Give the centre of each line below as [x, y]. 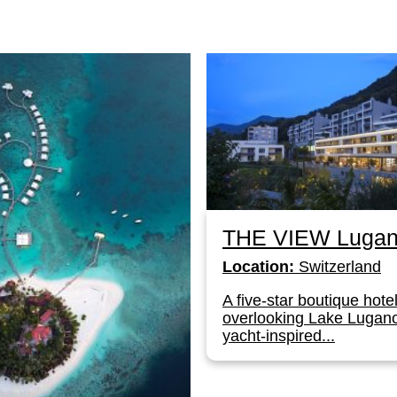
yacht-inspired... [279, 335]
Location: [258, 266]
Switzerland [338, 266]
